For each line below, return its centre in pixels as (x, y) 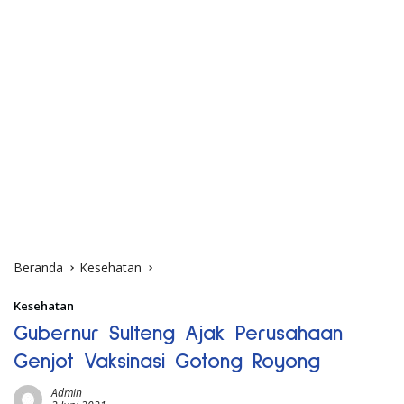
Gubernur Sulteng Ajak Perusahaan (178, 333)
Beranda (38, 267)
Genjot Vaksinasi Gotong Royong (167, 361)
